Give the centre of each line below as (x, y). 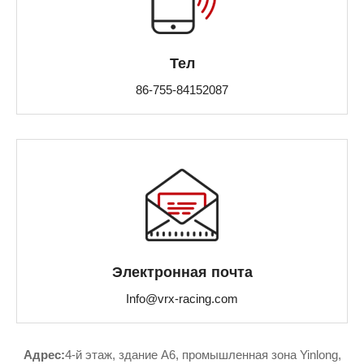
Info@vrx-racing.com (182, 299)
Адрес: (44, 355)
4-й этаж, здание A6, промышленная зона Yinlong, (203, 355)
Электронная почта (182, 272)
